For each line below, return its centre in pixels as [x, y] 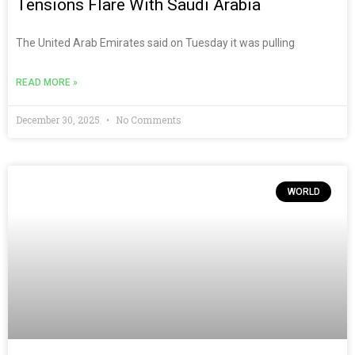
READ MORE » [47, 82]
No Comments [147, 119]
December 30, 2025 [59, 119]
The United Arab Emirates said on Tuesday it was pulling [155, 42]
